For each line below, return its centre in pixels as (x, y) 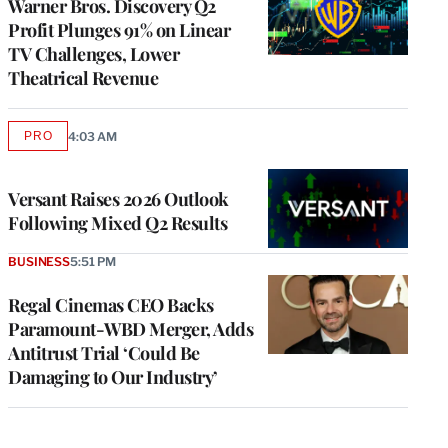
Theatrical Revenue (83, 78)
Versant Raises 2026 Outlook (118, 199)
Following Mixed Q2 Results (117, 223)
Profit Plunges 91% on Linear (119, 30)
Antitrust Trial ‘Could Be (104, 353)
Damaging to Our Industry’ (113, 377)
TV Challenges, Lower (93, 54)
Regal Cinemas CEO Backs (111, 305)
